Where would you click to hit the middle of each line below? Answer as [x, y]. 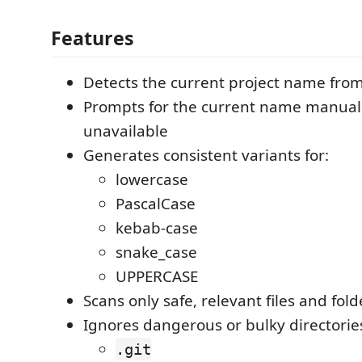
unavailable [126, 131]
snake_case [156, 252]
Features [93, 38]
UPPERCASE [157, 276]
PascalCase [156, 204]
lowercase [152, 179]
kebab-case [157, 228]
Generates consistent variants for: [206, 155]
